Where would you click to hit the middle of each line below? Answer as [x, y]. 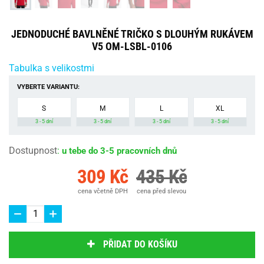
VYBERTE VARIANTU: [48, 87]
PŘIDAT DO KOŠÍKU [140, 245]
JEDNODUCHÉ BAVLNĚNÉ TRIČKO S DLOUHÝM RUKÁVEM [132, 34]
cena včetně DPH [103, 191]
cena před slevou [161, 191]
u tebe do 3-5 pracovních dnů [119, 151]
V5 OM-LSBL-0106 [132, 46]
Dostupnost [33, 150]
